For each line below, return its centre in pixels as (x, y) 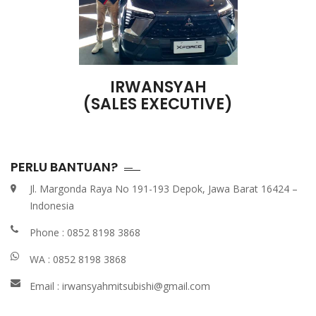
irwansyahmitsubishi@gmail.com (136, 286)
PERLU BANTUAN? (64, 166)
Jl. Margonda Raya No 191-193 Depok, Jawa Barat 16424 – (164, 188)
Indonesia (52, 205)
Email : (46, 286)
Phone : (48, 232)
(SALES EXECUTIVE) (158, 104)
